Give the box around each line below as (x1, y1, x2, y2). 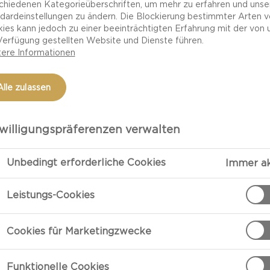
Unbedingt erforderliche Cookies (6, 157, 166, 169)
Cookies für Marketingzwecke (6, 225, 151, 237)
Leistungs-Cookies (6, 189, 95, 201)
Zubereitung (171, 207, 232, 219)
